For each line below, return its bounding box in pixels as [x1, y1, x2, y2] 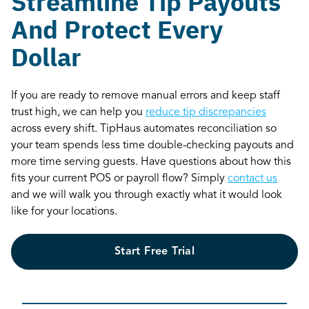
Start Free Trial [114, 246, 195, 257]
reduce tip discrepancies [146, 106, 266, 118]
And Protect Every [11, 12, 223, 46]
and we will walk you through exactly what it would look [11, 189, 282, 201]
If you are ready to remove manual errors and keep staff [11, 90, 280, 101]
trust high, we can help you [11, 106, 146, 118]
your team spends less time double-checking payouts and [11, 139, 294, 151]
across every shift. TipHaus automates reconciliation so [11, 123, 277, 134]
